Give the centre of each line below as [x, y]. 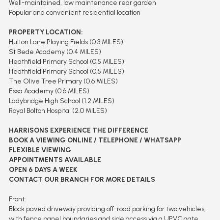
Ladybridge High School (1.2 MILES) [61, 101]
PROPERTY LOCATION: [46, 32]
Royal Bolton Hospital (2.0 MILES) [58, 110]
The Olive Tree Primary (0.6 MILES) [63, 81]
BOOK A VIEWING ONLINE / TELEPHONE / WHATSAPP [95, 140]
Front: [17, 199]
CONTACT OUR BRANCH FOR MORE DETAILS [82, 179]
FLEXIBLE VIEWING [40, 150]
